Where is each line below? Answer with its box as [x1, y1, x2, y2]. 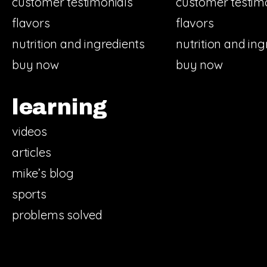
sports [12, 187, 46, 202]
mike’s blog [12, 166, 74, 181]
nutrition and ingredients [12, 36, 145, 52]
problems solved [12, 207, 103, 223]
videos [12, 124, 47, 139]
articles [12, 145, 51, 160]
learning [12, 95, 107, 120]
